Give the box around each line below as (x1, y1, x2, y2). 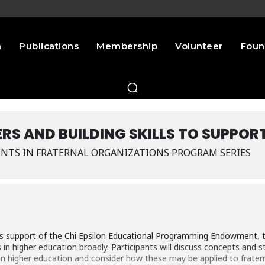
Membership (96, 40, 158, 51)
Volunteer (175, 40, 223, 51)
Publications (19, 40, 79, 51)
